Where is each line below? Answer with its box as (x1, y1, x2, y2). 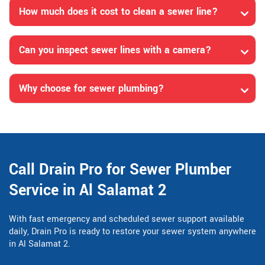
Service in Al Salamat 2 (9, 180, 166, 202)
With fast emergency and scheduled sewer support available (9, 213, 244, 226)
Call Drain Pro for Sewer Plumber (9, 159, 231, 181)
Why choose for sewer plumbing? (19, 82, 164, 96)
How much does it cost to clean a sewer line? (19, 5, 218, 19)
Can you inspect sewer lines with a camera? (19, 43, 211, 57)
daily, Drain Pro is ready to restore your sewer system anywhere (9, 225, 256, 238)
